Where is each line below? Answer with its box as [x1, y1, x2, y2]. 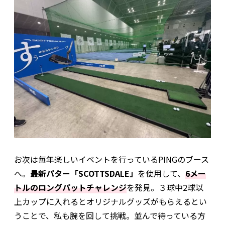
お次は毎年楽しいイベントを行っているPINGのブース [14, 153, 209, 165]
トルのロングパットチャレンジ [14, 181, 127, 193]
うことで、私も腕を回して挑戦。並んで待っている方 [14, 209, 205, 221]
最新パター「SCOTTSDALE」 [30, 167, 138, 179]
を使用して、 [138, 167, 185, 179]
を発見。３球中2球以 [127, 181, 203, 193]
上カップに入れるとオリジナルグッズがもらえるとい [14, 195, 207, 207]
